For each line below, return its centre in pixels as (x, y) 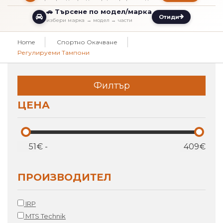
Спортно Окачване (87, 42)
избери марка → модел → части (90, 20)
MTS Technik (45, 216)
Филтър (111, 86)
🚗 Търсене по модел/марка (99, 12)
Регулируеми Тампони (54, 53)
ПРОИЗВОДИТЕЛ (64, 177)
